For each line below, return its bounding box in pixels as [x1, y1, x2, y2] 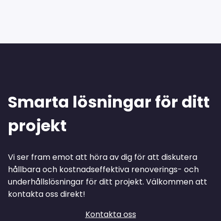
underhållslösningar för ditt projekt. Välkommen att [8, 176, 207, 187]
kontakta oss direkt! [8, 188, 85, 200]
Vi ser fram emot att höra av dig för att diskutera [8, 151, 197, 163]
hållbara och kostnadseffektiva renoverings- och [8, 163, 199, 175]
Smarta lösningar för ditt [8, 91, 210, 113]
